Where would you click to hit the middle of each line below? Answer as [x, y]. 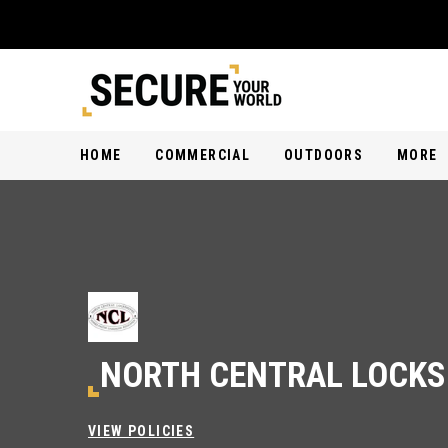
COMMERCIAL [203, 155]
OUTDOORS [323, 155]
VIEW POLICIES [141, 431]
